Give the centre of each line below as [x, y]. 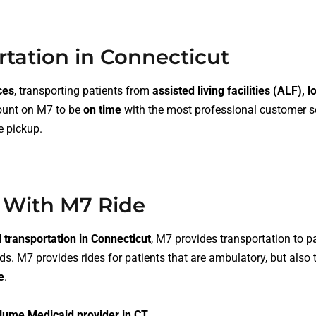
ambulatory [237, 258]
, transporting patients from [83, 91]
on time [102, 110]
